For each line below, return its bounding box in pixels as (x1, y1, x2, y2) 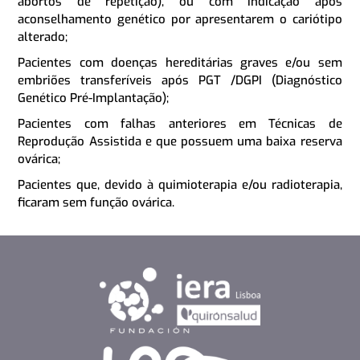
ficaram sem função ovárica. (18, 194, 175, 211)
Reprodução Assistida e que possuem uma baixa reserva (18, 133, 342, 149)
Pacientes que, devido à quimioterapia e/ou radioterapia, (18, 176, 342, 193)
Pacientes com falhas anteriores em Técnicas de (18, 115, 342, 132)
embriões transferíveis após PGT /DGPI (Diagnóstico (18, 72, 342, 88)
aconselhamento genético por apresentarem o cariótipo (18, 10, 342, 27)
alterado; (18, 28, 68, 45)
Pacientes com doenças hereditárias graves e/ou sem (18, 54, 342, 71)
